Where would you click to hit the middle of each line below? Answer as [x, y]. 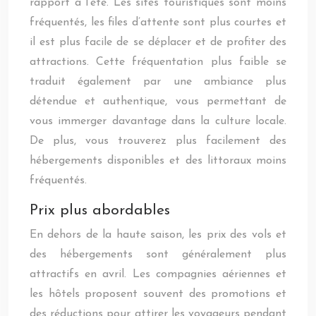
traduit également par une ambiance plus [158, 82]
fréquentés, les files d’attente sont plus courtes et [158, 23]
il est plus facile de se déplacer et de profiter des [158, 42]
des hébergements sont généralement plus [158, 255]
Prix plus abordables [100, 211]
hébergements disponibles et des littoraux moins [158, 161]
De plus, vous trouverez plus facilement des [158, 141]
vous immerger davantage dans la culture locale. [158, 121]
